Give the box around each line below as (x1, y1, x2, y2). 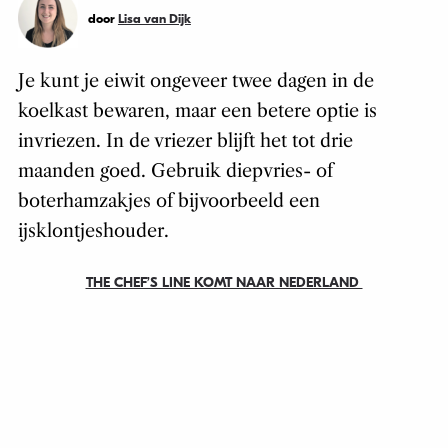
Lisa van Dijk (117, 11, 191, 27)
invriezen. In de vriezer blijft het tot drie (17, 130, 353, 153)
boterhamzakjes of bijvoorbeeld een (17, 190, 320, 213)
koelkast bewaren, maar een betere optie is (17, 100, 377, 123)
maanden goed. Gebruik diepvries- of (17, 160, 333, 183)
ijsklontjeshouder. (17, 220, 169, 243)
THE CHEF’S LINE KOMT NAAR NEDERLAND (85, 274, 363, 292)
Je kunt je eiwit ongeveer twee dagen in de (17, 70, 374, 93)
